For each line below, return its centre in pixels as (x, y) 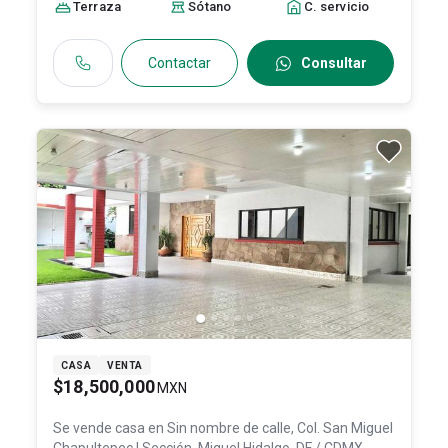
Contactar (179, 63)
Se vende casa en (110, 428)
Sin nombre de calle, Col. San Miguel (280, 428)
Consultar (334, 63)
